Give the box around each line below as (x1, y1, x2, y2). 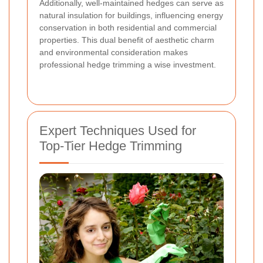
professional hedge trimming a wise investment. (39, 60, 216, 70)
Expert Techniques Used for (39, 123, 196, 139)
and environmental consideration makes (39, 48, 188, 58)
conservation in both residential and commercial (39, 23, 217, 33)
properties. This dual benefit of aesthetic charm (39, 35, 214, 45)
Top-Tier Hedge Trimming (39, 139, 182, 154)
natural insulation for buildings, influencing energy (39, 11, 223, 21)
